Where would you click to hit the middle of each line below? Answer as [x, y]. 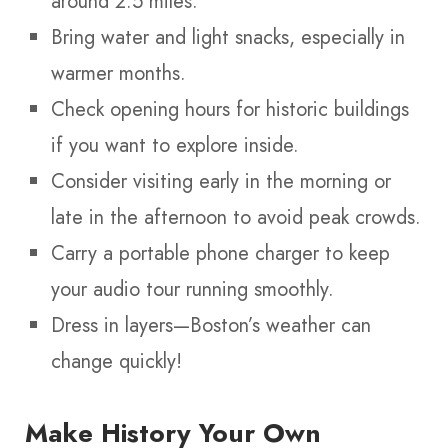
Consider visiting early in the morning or [221, 181]
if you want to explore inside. [175, 145]
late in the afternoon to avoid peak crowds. [236, 217]
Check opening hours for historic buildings [230, 109]
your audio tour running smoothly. [192, 289]
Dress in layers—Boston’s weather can [211, 325]
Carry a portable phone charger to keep [220, 253]
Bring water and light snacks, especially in [228, 37]
